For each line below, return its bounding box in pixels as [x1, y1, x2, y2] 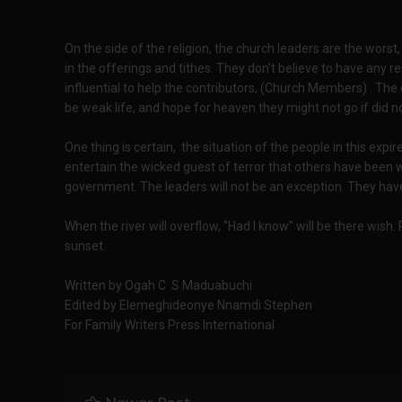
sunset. [65, 239, 106, 253]
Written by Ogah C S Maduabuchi [65, 278, 252, 293]
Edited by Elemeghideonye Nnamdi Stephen [65, 298, 312, 312]
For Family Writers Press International [65, 318, 275, 332]
